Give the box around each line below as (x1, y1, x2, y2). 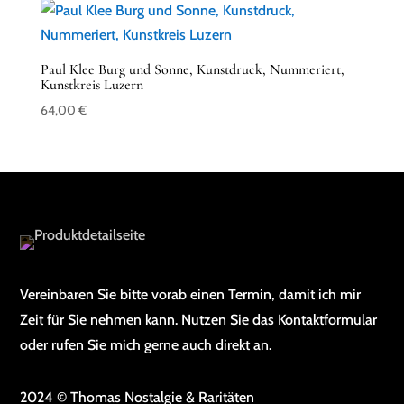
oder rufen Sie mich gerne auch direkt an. (20, 336, 272, 354)
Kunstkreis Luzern (40, 76, 143, 95)
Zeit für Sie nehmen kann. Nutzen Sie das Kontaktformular (20, 311, 378, 329)
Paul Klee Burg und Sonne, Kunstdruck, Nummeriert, (40, 60, 344, 79)
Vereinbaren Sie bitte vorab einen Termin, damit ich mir (20, 286, 362, 304)
